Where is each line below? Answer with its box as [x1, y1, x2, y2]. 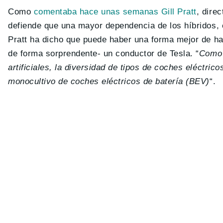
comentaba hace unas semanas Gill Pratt [33, 7, 197, 17]
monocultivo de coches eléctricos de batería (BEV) [8, 77, 210, 87]
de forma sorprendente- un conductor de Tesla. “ [8, 49, 199, 59]
